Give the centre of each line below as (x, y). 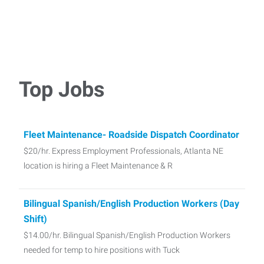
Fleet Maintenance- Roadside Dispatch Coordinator (131, 134)
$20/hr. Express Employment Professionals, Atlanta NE (123, 151)
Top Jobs (62, 89)
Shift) (35, 219)
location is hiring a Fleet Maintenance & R (98, 165)
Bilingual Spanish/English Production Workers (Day (131, 203)
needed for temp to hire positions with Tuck (102, 250)
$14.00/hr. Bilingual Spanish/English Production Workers (127, 235)
